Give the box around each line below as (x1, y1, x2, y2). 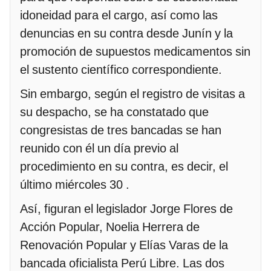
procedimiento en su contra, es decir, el (20, 158, 228, 174)
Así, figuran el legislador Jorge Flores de (20, 201, 233, 216)
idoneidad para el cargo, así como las (20, 7, 218, 22)
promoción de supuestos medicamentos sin (20, 44, 250, 59)
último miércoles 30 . (20, 177, 129, 192)
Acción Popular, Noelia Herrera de (20, 219, 200, 234)
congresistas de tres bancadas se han (20, 122, 221, 137)
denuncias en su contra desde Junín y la (20, 25, 233, 41)
